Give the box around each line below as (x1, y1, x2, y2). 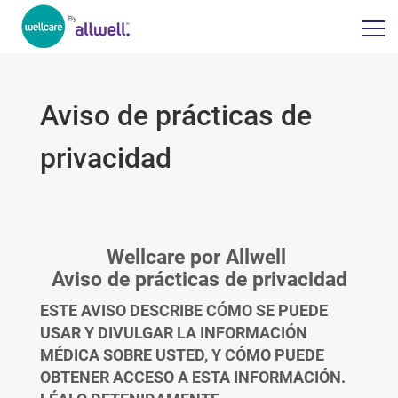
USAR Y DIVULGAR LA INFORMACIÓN (39, 323, 307, 342)
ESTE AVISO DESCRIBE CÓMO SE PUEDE (39, 301, 328, 320)
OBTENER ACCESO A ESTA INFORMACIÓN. (39, 368, 346, 386)
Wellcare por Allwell (107, 245, 291, 269)
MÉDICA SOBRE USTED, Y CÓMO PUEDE (39, 346, 324, 364)
